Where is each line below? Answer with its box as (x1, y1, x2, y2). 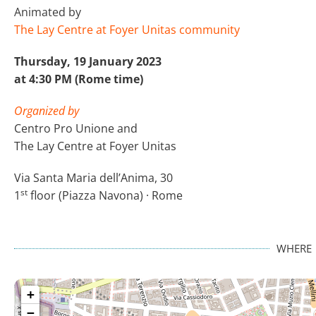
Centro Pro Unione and (14, 120, 138, 136)
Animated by (14, 4, 81, 20)
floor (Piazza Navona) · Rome (28, 187, 183, 203)
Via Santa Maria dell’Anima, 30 (14, 169, 173, 186)
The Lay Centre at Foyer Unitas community (14, 21, 240, 37)
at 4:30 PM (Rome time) (14, 71, 143, 87)
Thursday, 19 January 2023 (14, 53, 162, 69)
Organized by (14, 102, 79, 119)
